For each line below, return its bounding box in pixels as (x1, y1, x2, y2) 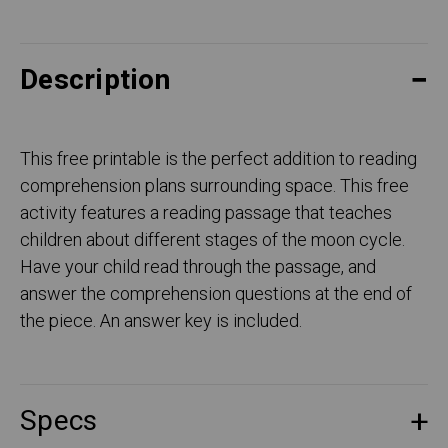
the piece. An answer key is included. (20, 308, 302, 336)
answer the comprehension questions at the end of (20, 281, 412, 309)
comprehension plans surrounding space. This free (20, 173, 409, 201)
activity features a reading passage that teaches (20, 200, 392, 228)
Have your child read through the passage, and (20, 254, 376, 282)
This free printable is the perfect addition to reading (20, 146, 417, 174)
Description (20, 60, 170, 102)
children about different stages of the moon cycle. (20, 227, 405, 255)
